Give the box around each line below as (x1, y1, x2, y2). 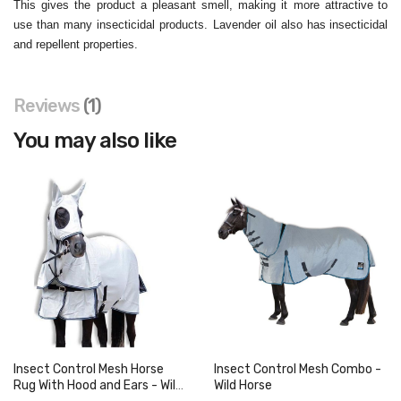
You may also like (13, 128, 176, 153)
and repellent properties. (13, 38, 138, 51)
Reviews (13, 95, 83, 116)
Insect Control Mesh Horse (13, 362, 164, 377)
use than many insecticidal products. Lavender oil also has (13, 18, 326, 31)
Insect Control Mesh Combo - (214, 362, 381, 377)
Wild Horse (214, 378, 272, 393)
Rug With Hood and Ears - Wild (13, 378, 160, 393)
